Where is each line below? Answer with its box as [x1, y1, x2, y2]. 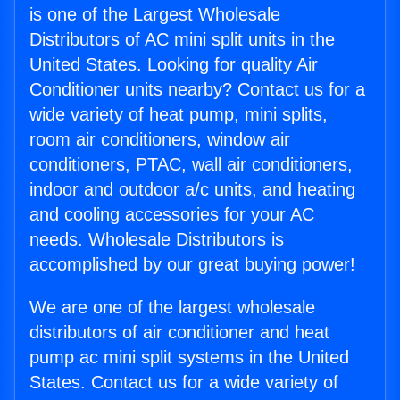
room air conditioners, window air [29, 129, 290, 150]
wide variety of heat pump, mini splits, [29, 104, 328, 125]
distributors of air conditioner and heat [29, 322, 329, 343]
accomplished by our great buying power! [29, 254, 355, 275]
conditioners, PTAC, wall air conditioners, [29, 154, 353, 175]
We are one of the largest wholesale [29, 297, 315, 318]
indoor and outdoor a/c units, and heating [29, 179, 355, 200]
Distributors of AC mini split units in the [29, 29, 335, 50]
